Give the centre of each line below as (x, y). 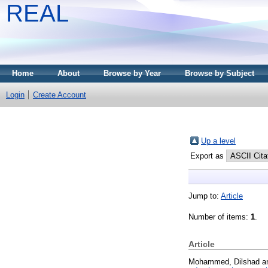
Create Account (60, 95)
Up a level (218, 141)
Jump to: (205, 196)
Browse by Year (132, 73)
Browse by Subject (220, 73)
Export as (208, 156)
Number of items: (220, 217)
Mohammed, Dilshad (224, 261)
